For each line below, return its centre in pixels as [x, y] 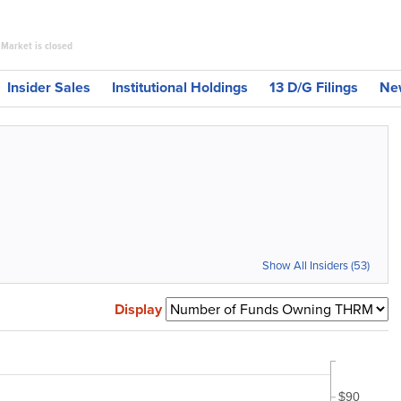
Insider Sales [49, 87]
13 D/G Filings [314, 87]
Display [138, 309]
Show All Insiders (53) [316, 265]
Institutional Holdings [180, 87]
